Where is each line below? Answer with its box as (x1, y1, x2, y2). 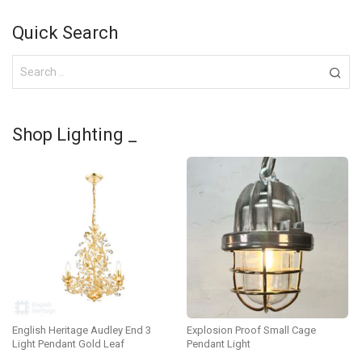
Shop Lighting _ (12, 124, 137, 145)
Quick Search (12, 23, 118, 44)
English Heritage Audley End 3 (12, 324, 151, 337)
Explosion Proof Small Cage (187, 324, 316, 337)
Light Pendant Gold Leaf (12, 338, 124, 351)
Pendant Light (187, 338, 250, 351)
